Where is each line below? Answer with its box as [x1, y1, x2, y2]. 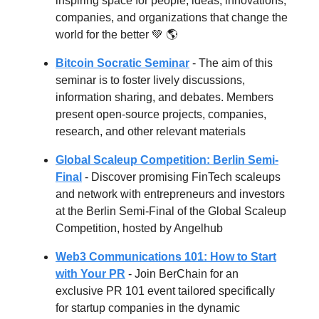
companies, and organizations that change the [56, 11, 288, 23]
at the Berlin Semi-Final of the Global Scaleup [56, 204, 286, 217]
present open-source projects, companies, [56, 108, 266, 120]
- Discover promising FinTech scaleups [85, 170, 281, 183]
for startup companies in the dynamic [56, 301, 240, 314]
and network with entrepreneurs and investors [56, 187, 285, 200]
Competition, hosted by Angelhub [56, 221, 223, 234]
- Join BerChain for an [128, 267, 239, 280]
